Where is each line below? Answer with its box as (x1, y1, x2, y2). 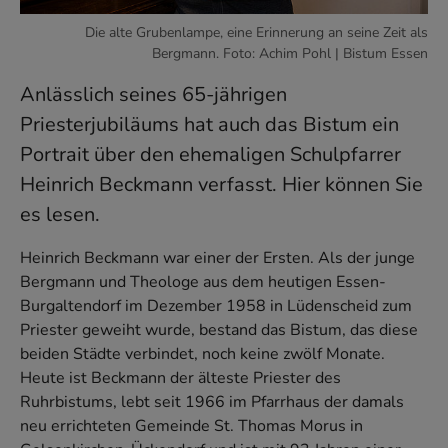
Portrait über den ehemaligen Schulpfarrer (20, 141, 401, 169)
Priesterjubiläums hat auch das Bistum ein (20, 111, 399, 139)
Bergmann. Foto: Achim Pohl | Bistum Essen (152, 44, 428, 64)
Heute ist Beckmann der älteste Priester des (20, 367, 341, 390)
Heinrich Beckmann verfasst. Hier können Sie (20, 171, 423, 199)
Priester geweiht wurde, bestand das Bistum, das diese (20, 319, 418, 342)
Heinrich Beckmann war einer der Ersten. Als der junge (20, 247, 415, 270)
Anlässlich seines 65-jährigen (20, 81, 287, 109)
